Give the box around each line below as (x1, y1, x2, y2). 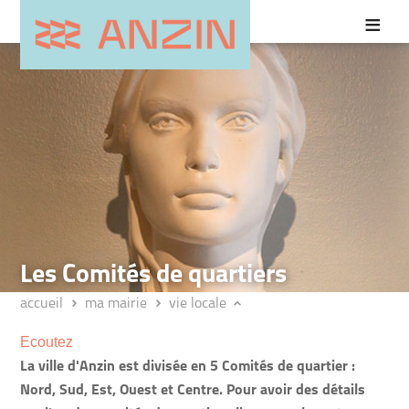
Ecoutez (20, 334, 74, 350)
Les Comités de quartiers (32, 263, 288, 288)
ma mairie (85, 297, 148, 311)
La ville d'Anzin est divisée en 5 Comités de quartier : (20, 360, 356, 374)
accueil (20, 297, 64, 311)
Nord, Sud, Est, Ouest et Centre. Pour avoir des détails (20, 383, 366, 398)
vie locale (169, 297, 227, 311)
